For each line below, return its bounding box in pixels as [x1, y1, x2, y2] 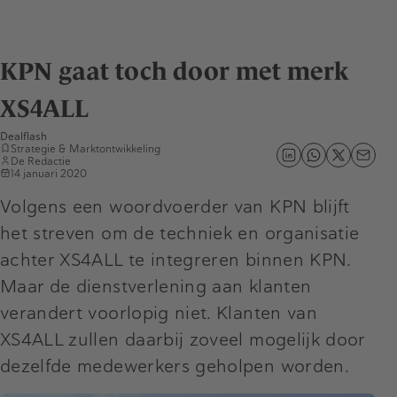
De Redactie [11, 154, 71, 167]
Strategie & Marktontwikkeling [11, 142, 160, 155]
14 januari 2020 [11, 167, 87, 180]
